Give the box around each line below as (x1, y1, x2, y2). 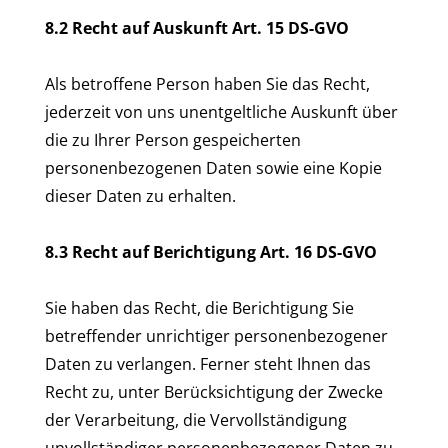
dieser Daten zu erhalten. (45, 185, 236, 207)
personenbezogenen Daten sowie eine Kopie (45, 157, 382, 179)
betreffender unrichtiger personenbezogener (45, 325, 388, 347)
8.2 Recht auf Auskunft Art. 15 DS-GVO (45, 17, 349, 39)
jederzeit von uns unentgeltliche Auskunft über (45, 101, 398, 123)
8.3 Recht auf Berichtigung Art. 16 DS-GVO (45, 241, 377, 263)
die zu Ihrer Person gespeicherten (45, 129, 301, 151)
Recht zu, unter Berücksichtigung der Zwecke (45, 381, 383, 403)
